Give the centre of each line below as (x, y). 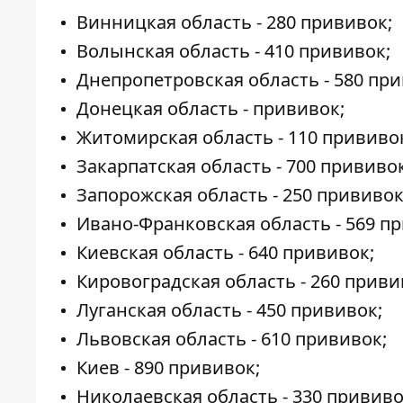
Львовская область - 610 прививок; (232, 339)
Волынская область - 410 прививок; (233, 51)
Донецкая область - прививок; (210, 109)
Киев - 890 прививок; (168, 368)
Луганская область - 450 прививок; (229, 310)
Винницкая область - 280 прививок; (234, 22)
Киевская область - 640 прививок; (225, 253)
